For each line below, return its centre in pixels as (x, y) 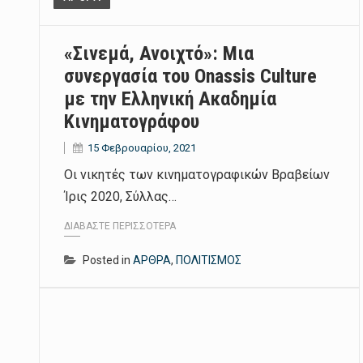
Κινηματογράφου (132, 122)
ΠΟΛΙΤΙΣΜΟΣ (209, 260)
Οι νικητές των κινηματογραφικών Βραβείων (197, 175)
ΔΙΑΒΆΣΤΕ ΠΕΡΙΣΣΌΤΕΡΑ (120, 226)
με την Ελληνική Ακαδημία (170, 99)
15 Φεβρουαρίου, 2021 (142, 148)
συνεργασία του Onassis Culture (190, 77)
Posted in (108, 260)
